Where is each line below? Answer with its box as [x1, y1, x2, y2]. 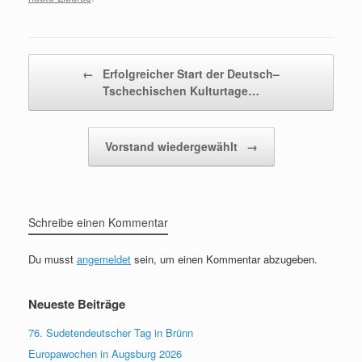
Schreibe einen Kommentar [28, 213, 168, 230]
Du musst [28, 250, 77, 267]
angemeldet [77, 250, 131, 267]
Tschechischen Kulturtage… [103, 82, 259, 99]
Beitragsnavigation [28, 53, 115, 69]
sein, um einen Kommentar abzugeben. [131, 250, 318, 267]
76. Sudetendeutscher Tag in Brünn [28, 324, 193, 340]
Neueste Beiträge [28, 294, 125, 313]
